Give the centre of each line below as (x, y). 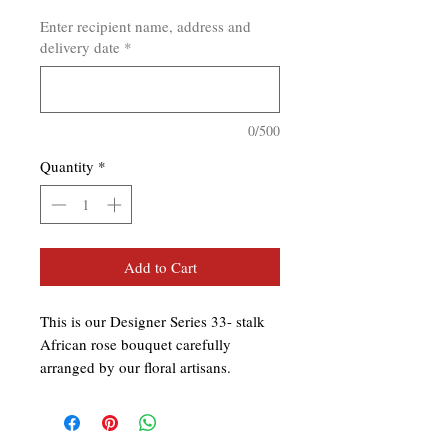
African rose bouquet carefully (135, 343)
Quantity (67, 166)
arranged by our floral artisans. (135, 366)
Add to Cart (160, 266)
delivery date (80, 47)
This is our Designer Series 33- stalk (152, 320)
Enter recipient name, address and (145, 26)
